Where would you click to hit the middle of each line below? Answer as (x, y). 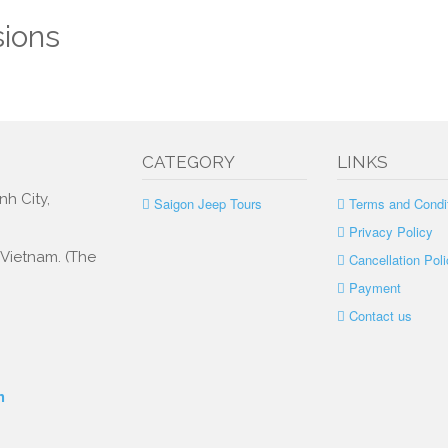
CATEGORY (188, 162)
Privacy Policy (390, 231)
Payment (374, 287)
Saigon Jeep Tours (207, 203)
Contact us (380, 315)
